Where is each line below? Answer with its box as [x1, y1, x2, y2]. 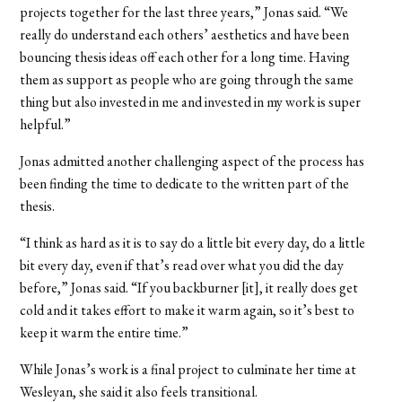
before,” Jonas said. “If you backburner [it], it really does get [20, 277, 359, 297]
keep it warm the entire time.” [20, 322, 189, 342]
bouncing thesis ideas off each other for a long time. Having [20, 47, 351, 66]
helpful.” [20, 114, 72, 134]
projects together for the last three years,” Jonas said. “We [20, 2, 349, 22]
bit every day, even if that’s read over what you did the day [20, 255, 345, 275]
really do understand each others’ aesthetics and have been [20, 24, 350, 44]
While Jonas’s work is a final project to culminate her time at [20, 359, 357, 379]
